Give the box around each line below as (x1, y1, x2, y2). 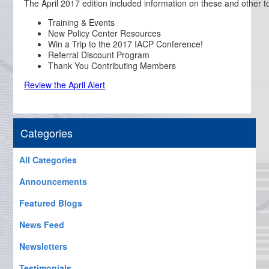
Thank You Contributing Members (48, 59, 177, 71)
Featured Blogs (19, 197, 83, 209)
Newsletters (19, 240, 68, 252)
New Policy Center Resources (48, 27, 162, 39)
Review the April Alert (24, 79, 106, 91)
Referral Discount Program (48, 49, 150, 61)
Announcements (19, 175, 88, 187)
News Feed (19, 219, 65, 231)
